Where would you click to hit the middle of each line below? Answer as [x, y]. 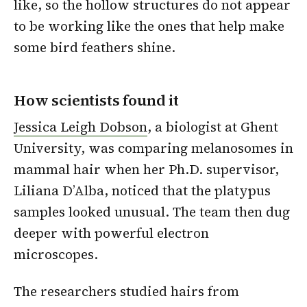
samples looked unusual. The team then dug [152, 212]
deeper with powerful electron [111, 233]
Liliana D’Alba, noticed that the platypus [142, 191]
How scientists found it [96, 100]
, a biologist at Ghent [213, 127]
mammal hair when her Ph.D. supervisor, [146, 170]
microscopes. [56, 255]
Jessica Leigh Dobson [81, 127]
